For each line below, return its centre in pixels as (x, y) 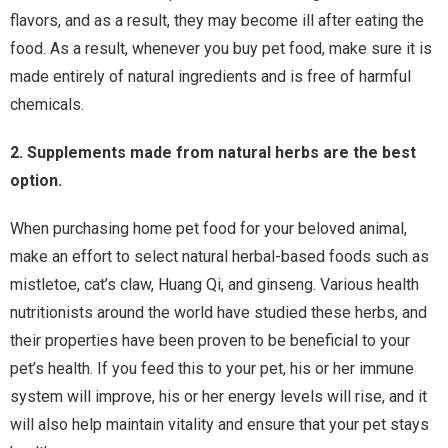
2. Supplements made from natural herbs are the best (213, 153)
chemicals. (47, 105)
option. (36, 181)
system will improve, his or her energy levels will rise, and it (218, 397)
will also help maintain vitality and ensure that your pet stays (219, 425)
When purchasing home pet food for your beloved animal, (208, 229)
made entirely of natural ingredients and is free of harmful (210, 77)
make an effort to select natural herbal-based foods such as (219, 257)
